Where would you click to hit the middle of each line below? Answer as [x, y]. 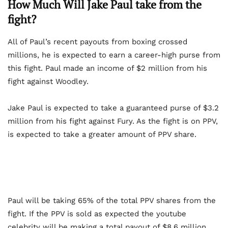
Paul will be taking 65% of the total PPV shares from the [112, 201]
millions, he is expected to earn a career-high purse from [114, 55]
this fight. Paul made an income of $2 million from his [107, 68]
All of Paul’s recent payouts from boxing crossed [97, 42]
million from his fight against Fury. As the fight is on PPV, [113, 121]
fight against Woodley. [48, 82]
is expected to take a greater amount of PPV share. [102, 135]
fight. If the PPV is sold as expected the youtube [97, 214]
